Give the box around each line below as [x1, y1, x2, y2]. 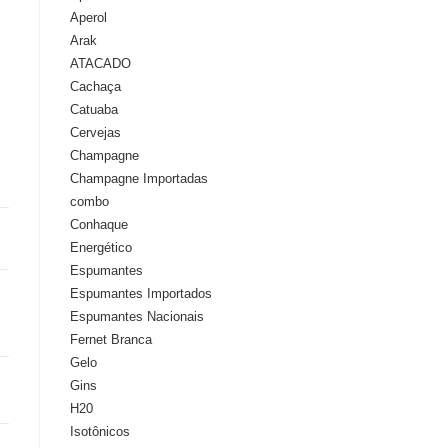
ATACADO [70, 56, 131, 71]
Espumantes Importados [70, 286, 212, 301]
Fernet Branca [70, 332, 152, 347]
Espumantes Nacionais [70, 309, 204, 324]
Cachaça [70, 79, 121, 94]
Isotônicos [70, 424, 130, 439]
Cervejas [70, 125, 121, 140]
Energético [70, 240, 132, 255]
